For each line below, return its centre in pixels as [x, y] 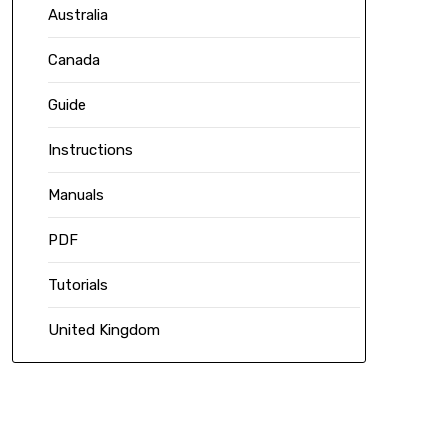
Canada [73, 60]
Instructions [90, 150]
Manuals [75, 195]
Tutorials [77, 285]
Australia [77, 15]
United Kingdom [103, 330]
